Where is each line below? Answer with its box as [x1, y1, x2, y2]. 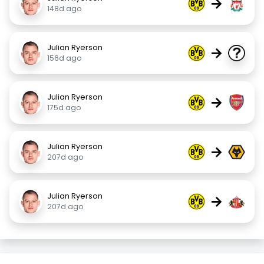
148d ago [47, 4, 82, 14]
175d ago [47, 103, 81, 113]
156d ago [47, 53, 82, 63]
